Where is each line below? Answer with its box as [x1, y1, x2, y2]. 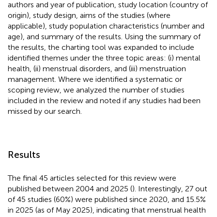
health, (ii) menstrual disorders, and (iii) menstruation [8, 63, 186, 73]
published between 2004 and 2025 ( [8, 184, 132, 193]
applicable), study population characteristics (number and [8, 21, 204, 31]
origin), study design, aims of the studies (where [8, 10, 170, 20]
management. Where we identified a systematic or [8, 74, 182, 84]
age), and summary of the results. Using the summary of [8, 31, 201, 41]
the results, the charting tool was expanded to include [8, 42, 194, 52]
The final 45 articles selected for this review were [8, 173, 176, 183]
